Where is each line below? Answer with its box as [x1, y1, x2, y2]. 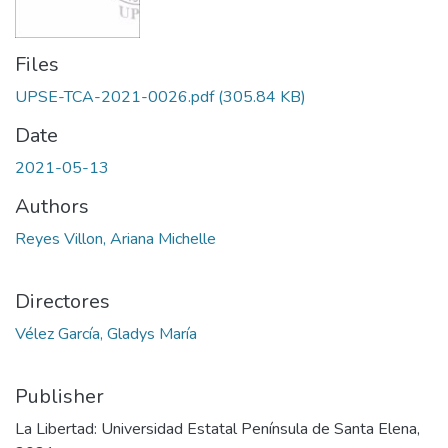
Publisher [15, 383, 104, 411]
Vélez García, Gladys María [15, 323, 197, 346]
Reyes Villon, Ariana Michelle [15, 228, 216, 251]
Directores [15, 288, 110, 316]
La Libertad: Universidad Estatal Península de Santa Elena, [15, 418, 420, 441]
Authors [15, 193, 89, 221]
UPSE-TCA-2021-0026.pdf [15, 86, 214, 109]
